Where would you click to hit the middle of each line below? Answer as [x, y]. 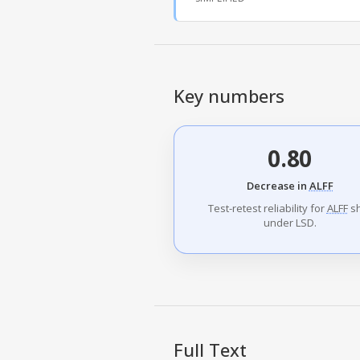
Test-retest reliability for [267, 208]
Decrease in [278, 185]
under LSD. [290, 222]
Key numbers [229, 95]
